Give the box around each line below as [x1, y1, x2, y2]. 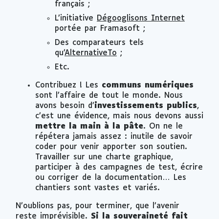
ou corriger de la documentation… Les [35, 173, 186, 182]
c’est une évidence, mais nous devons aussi [35, 111, 203, 120]
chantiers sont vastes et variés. [35, 183, 160, 192]
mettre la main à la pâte [35, 122, 143, 131]
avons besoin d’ [35, 101, 94, 110]
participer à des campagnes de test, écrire [35, 163, 203, 172]
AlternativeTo [65, 48, 117, 57]
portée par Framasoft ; [55, 24, 145, 33]
